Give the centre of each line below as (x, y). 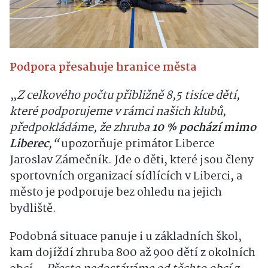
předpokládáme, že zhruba (81, 128)
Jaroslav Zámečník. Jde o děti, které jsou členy (132, 161)
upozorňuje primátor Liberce (138, 144)
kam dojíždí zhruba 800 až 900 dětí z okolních (133, 253)
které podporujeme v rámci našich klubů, (118, 112)
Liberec (29, 144)
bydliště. (33, 209)
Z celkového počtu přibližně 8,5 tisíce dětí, (128, 96)
